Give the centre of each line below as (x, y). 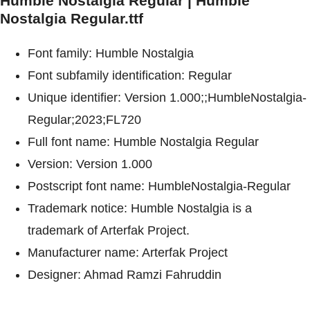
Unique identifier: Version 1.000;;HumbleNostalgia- (167, 98)
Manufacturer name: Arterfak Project (128, 253)
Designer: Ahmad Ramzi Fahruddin (125, 275)
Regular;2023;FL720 (84, 120)
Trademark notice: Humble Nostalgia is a (140, 209)
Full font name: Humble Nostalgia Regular (143, 142)
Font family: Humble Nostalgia (111, 54)
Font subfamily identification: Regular (130, 76)
